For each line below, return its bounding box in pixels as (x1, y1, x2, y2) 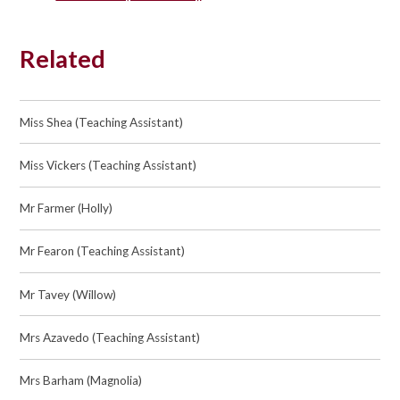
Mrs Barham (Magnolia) (20, 373, 143, 388)
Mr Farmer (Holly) (20, 201, 113, 216)
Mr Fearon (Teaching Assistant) (20, 244, 186, 259)
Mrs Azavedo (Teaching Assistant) (20, 329, 201, 345)
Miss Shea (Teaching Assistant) (20, 114, 184, 129)
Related (20, 43, 106, 73)
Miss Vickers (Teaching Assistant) (20, 157, 197, 172)
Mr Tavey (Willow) (20, 287, 117, 302)
